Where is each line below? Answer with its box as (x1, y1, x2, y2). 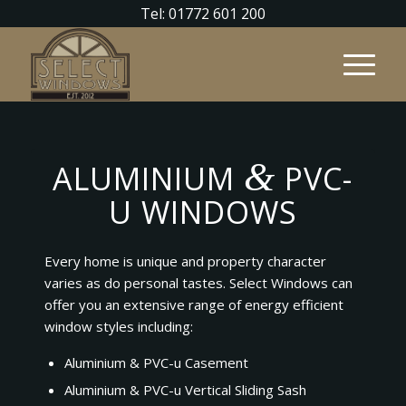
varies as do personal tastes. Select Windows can (43, 273, 353, 292)
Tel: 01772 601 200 (140, 4, 266, 24)
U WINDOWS (108, 191, 297, 233)
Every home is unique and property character (43, 251, 326, 270)
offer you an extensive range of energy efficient (43, 295, 343, 314)
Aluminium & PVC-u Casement (63, 353, 248, 372)
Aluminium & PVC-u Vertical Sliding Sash (63, 380, 306, 399)
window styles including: (43, 316, 193, 335)
